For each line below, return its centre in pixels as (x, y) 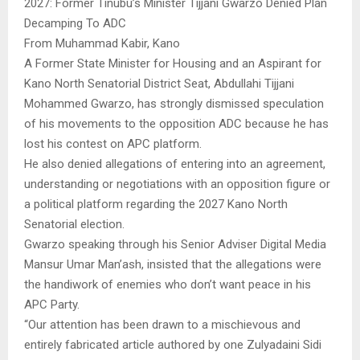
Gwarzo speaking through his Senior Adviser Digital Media (175, 244)
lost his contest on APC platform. (113, 143)
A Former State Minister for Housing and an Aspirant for (173, 63)
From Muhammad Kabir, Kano (102, 43)
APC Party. (52, 304)
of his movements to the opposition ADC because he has (176, 123)
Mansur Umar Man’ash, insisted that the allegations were (173, 264)
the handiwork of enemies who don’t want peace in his (168, 284)
